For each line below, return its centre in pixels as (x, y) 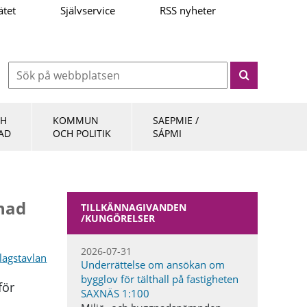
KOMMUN (76, 120)
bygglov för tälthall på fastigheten (160, 279)
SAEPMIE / (176, 120)
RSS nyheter (188, 10)
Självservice (88, 10)
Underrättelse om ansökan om (153, 265)
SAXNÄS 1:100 (115, 293)
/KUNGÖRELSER (118, 218)
